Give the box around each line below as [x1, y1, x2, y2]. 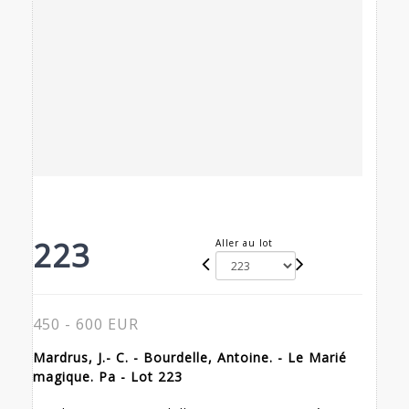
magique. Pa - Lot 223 [33, 368, 183, 386]
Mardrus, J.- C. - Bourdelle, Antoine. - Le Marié [33, 349, 347, 367]
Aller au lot [215, 236, 273, 250]
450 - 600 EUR [33, 314, 139, 335]
